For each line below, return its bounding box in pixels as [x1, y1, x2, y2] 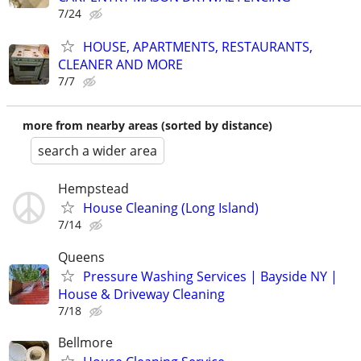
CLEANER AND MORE [58, 56, 183, 74]
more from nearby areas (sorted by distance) [23, 118, 272, 134]
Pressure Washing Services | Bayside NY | [83, 267, 338, 285]
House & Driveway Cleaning [58, 284, 225, 303]
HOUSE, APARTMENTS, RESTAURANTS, [83, 38, 313, 56]
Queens [58, 247, 105, 266]
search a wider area [38, 142, 157, 160]
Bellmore [58, 333, 113, 351]
